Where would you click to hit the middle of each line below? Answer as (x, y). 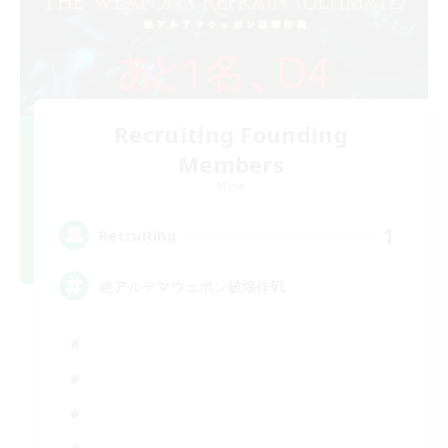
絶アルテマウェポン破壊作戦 (192, 286)
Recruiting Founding (231, 134)
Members (231, 164)
